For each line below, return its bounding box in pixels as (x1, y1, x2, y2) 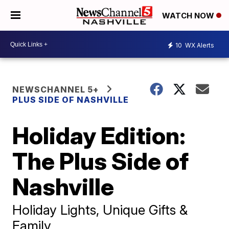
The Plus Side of (12, 147, 189, 175)
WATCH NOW (162, 11, 216, 21)
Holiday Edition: (12, 121, 186, 150)
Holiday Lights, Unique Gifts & (12, 202, 188, 218)
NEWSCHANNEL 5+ (12, 84, 99, 95)
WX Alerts (184, 41, 214, 49)
